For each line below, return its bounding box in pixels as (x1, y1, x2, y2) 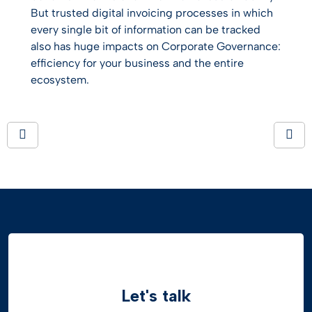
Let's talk (121, 286, 191, 306)
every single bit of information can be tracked (31, 23, 260, 36)
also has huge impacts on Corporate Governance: (31, 40, 281, 53)
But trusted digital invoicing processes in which (31, 6, 273, 19)
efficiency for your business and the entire (31, 56, 244, 70)
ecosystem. (31, 73, 89, 86)
